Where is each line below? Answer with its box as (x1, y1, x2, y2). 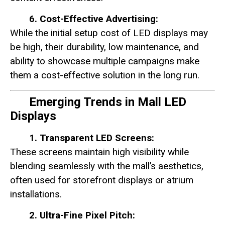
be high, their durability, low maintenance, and (10, 41, 199, 53)
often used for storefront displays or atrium (10, 174, 193, 186)
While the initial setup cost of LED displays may (10, 27, 208, 39)
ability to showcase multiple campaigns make (10, 55, 199, 67)
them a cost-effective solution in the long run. (10, 69, 199, 81)
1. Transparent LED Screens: (29, 132, 154, 144)
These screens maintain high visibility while (10, 146, 189, 158)
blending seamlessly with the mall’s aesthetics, (10, 160, 203, 172)
